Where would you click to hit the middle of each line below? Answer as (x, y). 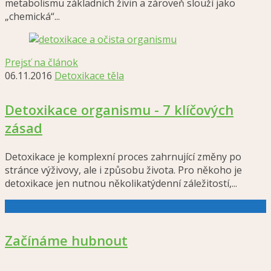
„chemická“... (32, 16)
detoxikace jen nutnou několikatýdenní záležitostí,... (121, 183)
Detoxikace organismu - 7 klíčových (119, 109)
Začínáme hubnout (66, 240)
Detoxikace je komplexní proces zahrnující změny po (123, 157)
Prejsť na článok (41, 62)
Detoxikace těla (89, 76)
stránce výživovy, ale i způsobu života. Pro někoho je (123, 170)
